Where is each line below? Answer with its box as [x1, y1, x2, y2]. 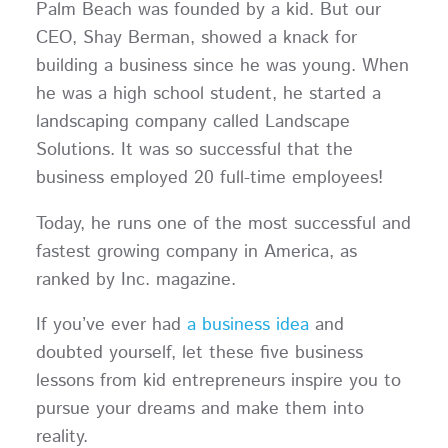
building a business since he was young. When [35, 52, 409, 79]
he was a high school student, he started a [35, 80, 381, 107]
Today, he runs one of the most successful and [35, 210, 411, 237]
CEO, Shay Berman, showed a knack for [35, 24, 357, 51]
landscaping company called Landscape [35, 108, 350, 135]
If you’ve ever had [35, 312, 187, 339]
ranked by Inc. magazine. [35, 266, 236, 293]
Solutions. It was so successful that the [35, 136, 353, 163]
